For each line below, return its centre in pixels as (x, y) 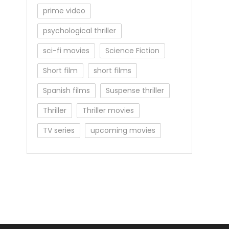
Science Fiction (132, 51)
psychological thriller (79, 31)
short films (112, 71)
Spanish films (66, 90)
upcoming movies (123, 130)
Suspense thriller (135, 90)
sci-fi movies (66, 51)
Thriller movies (108, 110)
